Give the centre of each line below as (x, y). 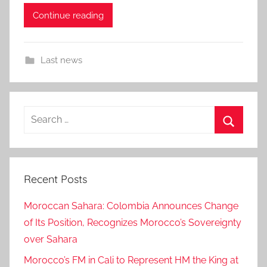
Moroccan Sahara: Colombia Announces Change (131, 206)
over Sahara (51, 240)
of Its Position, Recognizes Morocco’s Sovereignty (133, 223)
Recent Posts (55, 179)
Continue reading (68, 15)
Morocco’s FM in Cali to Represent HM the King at (131, 260)
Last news (61, 60)
